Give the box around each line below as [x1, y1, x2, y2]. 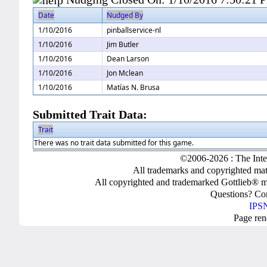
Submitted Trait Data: [33, 108, 148, 122]
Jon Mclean [107, 68, 144, 79]
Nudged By [107, 10, 144, 21]
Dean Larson [107, 54, 150, 64]
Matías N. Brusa [107, 82, 160, 93]
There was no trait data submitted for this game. [34, 138, 194, 148]
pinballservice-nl [107, 25, 162, 36]
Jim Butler [107, 39, 139, 50]
